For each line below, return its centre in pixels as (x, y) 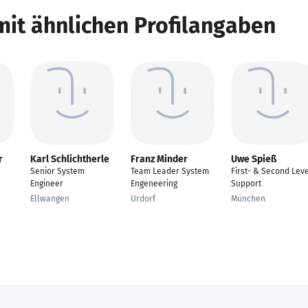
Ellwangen (50, 199)
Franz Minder (159, 159)
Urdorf (143, 199)
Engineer (47, 184)
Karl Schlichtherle (70, 159)
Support (246, 184)
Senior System (57, 171)
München (248, 199)
